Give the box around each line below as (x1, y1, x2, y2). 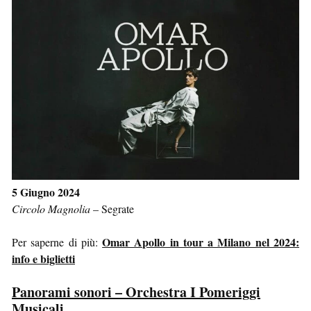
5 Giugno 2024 (12, 183, 80, 200)
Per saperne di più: (12, 234, 103, 249)
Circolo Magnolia (12, 201, 90, 216)
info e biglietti (12, 250, 75, 267)
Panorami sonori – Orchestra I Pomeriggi (12, 281, 260, 302)
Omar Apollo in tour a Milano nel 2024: (102, 233, 300, 250)
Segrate (101, 201, 134, 216)
